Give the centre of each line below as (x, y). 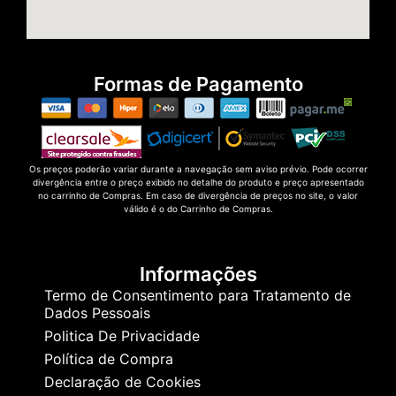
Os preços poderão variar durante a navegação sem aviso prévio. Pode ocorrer (198, 169)
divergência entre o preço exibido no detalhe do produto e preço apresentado (198, 183)
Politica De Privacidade (122, 335)
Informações (198, 274)
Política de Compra (109, 358)
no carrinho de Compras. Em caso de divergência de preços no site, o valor (198, 196)
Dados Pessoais (97, 312)
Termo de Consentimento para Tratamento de (198, 295)
